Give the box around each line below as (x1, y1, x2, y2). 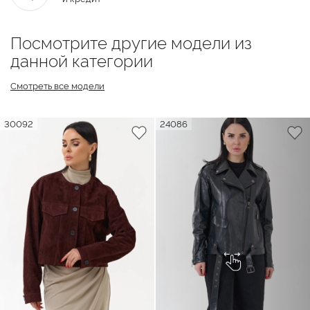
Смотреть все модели (10, 78, 104, 91)
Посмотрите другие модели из (10, 30, 252, 53)
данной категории (10, 48, 153, 71)
